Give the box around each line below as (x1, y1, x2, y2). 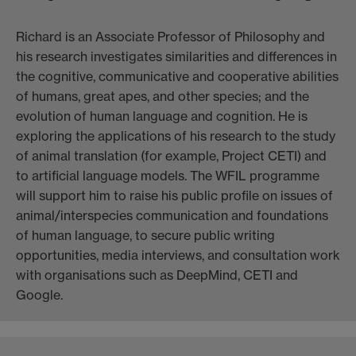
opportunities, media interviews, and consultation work (16, 247, 340, 264)
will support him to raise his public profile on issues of (16, 188, 333, 204)
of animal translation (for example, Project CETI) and (16, 148, 327, 164)
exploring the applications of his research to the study (16, 128, 335, 145)
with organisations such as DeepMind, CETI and (16, 267, 298, 284)
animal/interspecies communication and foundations (16, 207, 328, 224)
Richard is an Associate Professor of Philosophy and (16, 29, 325, 45)
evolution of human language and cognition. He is (16, 108, 308, 125)
